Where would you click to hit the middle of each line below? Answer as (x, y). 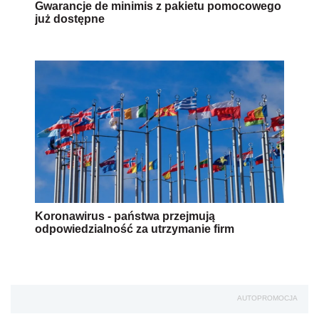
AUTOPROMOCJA (267, 298)
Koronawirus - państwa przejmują (125, 216)
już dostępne (70, 19)
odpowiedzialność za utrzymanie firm (135, 229)
